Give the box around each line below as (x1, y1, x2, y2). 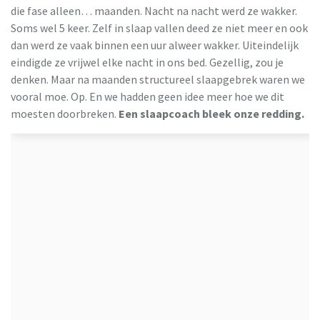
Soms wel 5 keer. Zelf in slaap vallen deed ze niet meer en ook (11, 20, 308, 35)
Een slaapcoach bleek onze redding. (119, 106, 304, 121)
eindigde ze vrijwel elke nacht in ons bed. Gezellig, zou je (11, 54, 284, 69)
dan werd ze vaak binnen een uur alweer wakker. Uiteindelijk (11, 37, 299, 52)
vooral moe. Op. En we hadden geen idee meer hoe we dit (11, 89, 284, 104)
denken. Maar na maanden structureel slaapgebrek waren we (11, 71, 305, 86)
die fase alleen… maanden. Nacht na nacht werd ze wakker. (11, 3, 297, 18)
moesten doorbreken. (11, 106, 119, 121)
